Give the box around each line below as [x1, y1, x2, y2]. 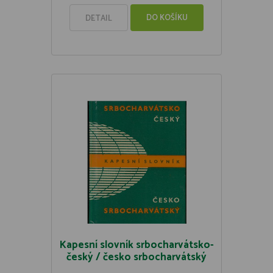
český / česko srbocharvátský [66, 249, 207, 266]
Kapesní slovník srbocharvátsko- [59, 236, 214, 253]
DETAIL [85, 12, 112, 25]
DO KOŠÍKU [146, 12, 188, 24]
